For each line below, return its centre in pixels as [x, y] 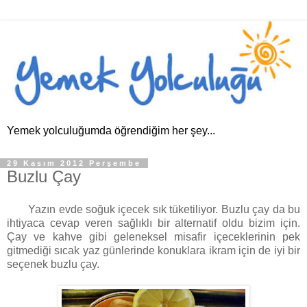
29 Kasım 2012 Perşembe [74, 163]
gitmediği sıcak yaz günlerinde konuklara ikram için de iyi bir [153, 250]
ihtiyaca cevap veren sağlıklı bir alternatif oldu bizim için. [153, 223]
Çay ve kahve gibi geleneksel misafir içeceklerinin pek [153, 236]
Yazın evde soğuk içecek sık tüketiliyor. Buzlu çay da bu [153, 209]
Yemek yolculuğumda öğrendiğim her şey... [111, 131]
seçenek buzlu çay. [53, 264]
